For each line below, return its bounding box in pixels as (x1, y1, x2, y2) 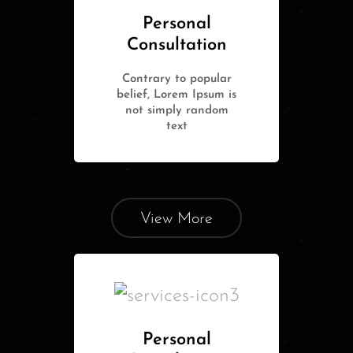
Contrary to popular (121, 72, 232, 85)
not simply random (124, 104, 229, 117)
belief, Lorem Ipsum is (117, 88, 236, 101)
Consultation (126, 35, 227, 54)
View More (140, 210, 213, 227)
